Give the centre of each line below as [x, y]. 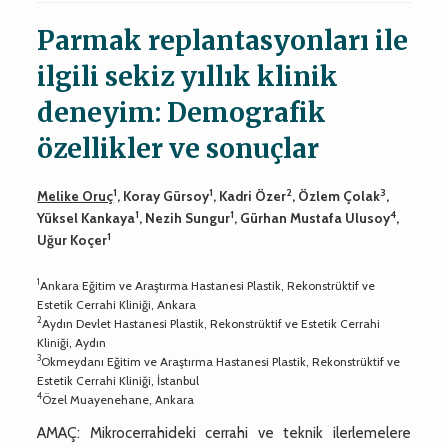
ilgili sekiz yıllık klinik [188, 76]
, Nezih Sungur [185, 217]
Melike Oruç [75, 195]
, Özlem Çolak [336, 195]
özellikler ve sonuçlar [178, 148]
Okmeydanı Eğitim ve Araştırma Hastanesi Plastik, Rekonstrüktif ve [221, 361]
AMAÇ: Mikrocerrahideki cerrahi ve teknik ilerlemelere [224, 432]
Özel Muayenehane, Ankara [118, 399]
